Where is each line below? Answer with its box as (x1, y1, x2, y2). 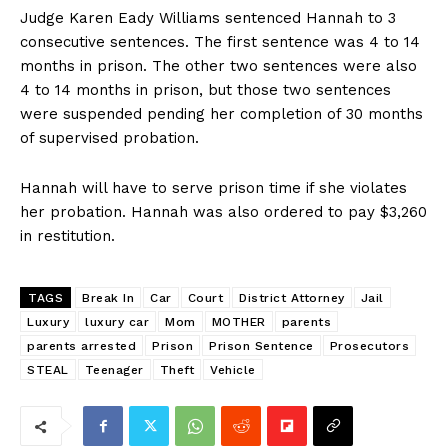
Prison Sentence (209, 339, 314, 354)
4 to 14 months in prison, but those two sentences (20, 81, 391, 100)
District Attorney (239, 291, 345, 306)
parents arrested (27, 339, 136, 354)
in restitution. (20, 227, 115, 246)
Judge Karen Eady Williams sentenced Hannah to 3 (20, 9, 396, 28)
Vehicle (210, 363, 256, 378)
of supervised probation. (20, 129, 199, 148)
